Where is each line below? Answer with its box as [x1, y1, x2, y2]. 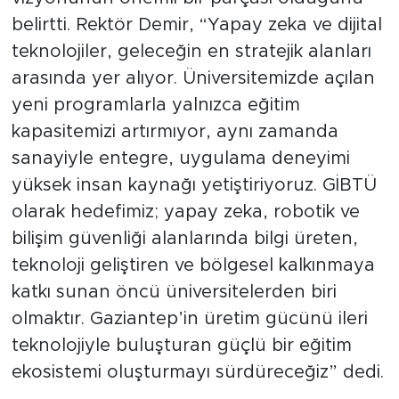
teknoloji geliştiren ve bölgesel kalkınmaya [11, 256, 375, 274]
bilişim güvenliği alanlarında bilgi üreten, [11, 229, 358, 248]
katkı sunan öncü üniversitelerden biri [11, 282, 337, 301]
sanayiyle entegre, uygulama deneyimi [11, 149, 350, 167]
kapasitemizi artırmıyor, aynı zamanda [11, 122, 338, 141]
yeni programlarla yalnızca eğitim [11, 95, 300, 114]
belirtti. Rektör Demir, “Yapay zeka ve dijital [11, 15, 382, 34]
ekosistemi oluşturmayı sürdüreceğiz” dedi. [11, 362, 384, 381]
